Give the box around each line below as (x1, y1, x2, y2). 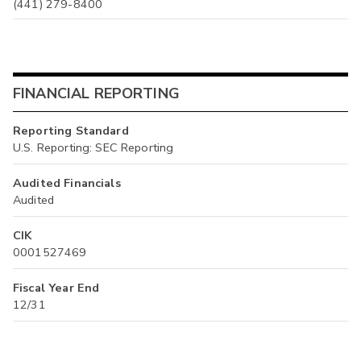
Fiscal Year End (13, 279, 100, 296)
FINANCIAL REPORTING (13, 84, 180, 104)
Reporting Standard (13, 122, 129, 139)
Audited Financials (13, 174, 121, 191)
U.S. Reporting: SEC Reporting (13, 139, 174, 156)
